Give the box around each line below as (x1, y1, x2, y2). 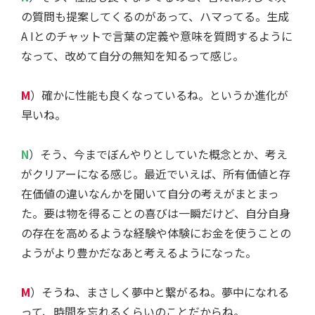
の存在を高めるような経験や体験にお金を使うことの (21, 224, 291, 242)
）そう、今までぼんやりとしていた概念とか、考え (29, 146, 288, 163)
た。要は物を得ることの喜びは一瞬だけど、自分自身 (21, 205, 290, 222)
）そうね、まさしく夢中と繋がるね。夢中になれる (30, 283, 289, 301)
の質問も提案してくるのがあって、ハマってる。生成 (21, 8, 289, 25)
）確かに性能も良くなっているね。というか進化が (30, 86, 288, 104)
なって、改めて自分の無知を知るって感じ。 (21, 47, 244, 65)
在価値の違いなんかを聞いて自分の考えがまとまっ (21, 185, 279, 202)
